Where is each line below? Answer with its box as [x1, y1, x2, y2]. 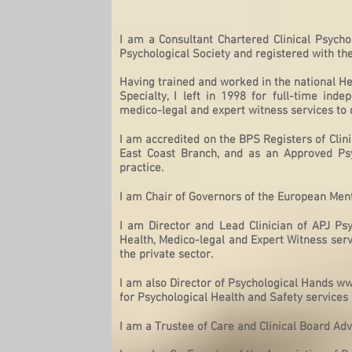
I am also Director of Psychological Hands [119, 277, 336, 291]
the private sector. [119, 247, 213, 262]
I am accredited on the [119, 133, 240, 147]
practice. [119, 161, 163, 175]
